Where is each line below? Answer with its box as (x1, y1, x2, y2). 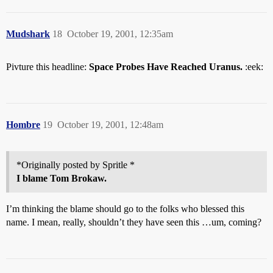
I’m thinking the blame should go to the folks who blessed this (6, 204, 244, 214)
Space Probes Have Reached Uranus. (89, 62, 243, 72)
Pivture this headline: (6, 62, 89, 72)
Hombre (6, 119, 40, 130)
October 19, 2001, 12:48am (57, 119, 163, 130)
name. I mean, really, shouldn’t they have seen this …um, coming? (6, 217, 261, 227)
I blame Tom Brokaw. (16, 173, 107, 183)
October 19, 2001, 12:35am (67, 29, 173, 39)
